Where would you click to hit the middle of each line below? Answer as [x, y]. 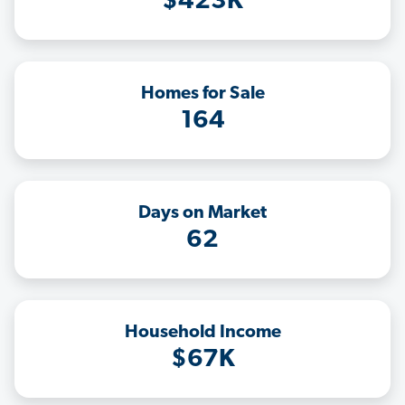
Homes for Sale [202, 94]
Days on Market [202, 214]
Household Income [202, 333]
